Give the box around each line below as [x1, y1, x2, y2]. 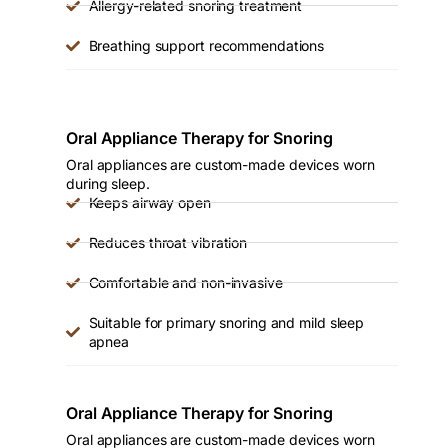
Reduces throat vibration [88, 234, 248, 252]
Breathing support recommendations [88, 37, 325, 55]
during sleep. [66, 175, 150, 193]
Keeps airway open [88, 194, 211, 212]
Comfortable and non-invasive [88, 274, 283, 292]
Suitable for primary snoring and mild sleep [88, 314, 365, 332]
